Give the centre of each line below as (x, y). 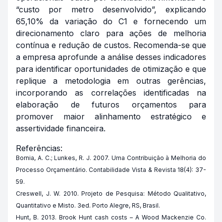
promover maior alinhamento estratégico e (111, 116)
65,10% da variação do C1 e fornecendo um (111, 21)
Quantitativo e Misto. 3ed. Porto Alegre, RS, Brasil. (88, 205)
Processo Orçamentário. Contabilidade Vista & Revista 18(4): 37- (111, 170)
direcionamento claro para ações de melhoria (111, 33)
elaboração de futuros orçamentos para (111, 105)
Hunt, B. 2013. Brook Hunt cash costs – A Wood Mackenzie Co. (111, 217)
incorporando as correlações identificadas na (111, 93)
